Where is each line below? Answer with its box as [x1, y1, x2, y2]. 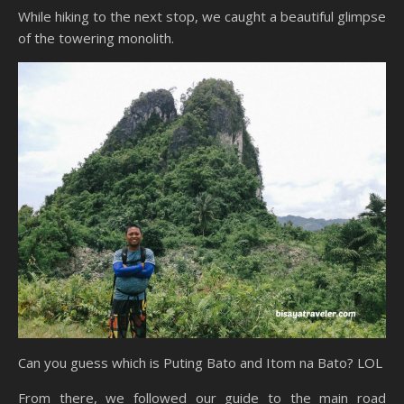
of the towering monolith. [18, 29, 174, 48]
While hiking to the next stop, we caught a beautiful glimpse [18, 7, 386, 26]
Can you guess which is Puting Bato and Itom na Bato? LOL [18, 353, 382, 372]
